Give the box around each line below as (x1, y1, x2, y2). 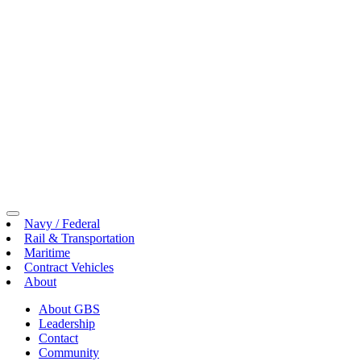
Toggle (12, 212, 43, 225)
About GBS (39, 301, 100, 316)
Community (39, 345, 99, 359)
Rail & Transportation (24, 230, 135, 245)
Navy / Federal (24, 216, 100, 230)
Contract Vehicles (24, 259, 114, 274)
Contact (39, 330, 78, 345)
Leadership (39, 316, 95, 330)
